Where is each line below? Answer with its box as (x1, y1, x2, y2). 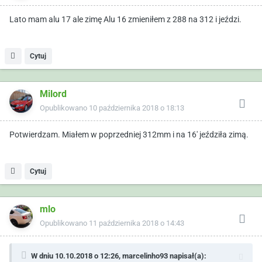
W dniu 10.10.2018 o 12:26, (31, 251, 122, 260)
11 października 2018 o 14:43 (89, 218, 184, 227)
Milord (40, 88, 67, 99)
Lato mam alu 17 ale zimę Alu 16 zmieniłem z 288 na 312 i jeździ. (9, 14, 242, 24)
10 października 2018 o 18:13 (89, 103, 184, 112)
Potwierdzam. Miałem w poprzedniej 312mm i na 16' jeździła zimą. (9, 129, 249, 139)
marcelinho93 (122, 251, 168, 260)
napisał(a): (168, 251, 206, 260)
